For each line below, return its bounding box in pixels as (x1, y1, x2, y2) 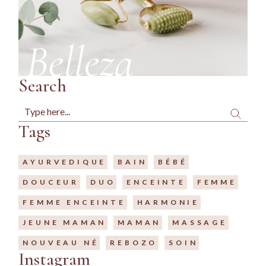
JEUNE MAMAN (23, 218, 107, 227)
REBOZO (110, 238, 158, 248)
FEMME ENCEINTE (23, 198, 126, 207)
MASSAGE (172, 218, 227, 227)
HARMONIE (137, 198, 199, 207)
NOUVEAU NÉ (23, 238, 99, 248)
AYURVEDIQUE (23, 157, 107, 167)
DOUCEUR (23, 178, 79, 187)
